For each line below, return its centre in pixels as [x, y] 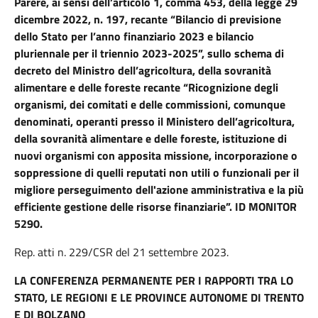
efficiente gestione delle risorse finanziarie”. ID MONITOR [155, 207]
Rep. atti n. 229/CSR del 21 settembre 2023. [121, 252]
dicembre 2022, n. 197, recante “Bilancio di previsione [148, 19]
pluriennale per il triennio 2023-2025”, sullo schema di [149, 53]
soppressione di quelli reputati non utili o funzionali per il [157, 172]
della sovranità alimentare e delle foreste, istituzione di [150, 138]
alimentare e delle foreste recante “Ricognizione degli [146, 87]
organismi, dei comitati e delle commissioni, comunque [150, 104]
